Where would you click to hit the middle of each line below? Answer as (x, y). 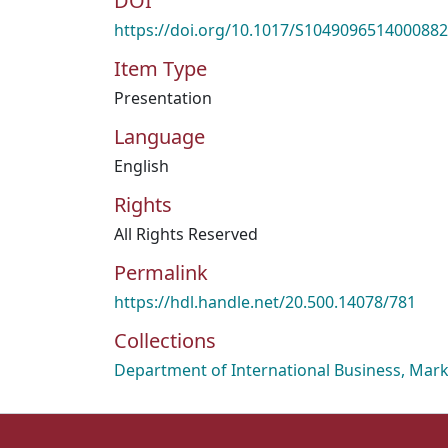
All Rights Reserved (186, 234)
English (141, 166)
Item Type (160, 68)
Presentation (163, 98)
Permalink (161, 272)
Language (159, 136)
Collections (165, 340)
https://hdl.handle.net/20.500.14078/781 (265, 302)
